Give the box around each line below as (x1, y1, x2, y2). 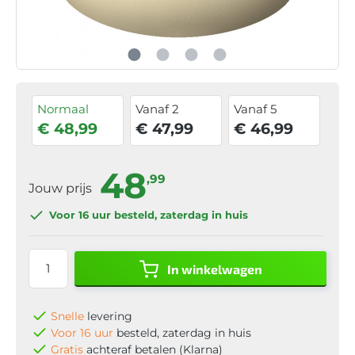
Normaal (37, 101, 89, 116)
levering (84, 308, 132, 323)
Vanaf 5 (234, 101, 277, 116)
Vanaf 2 (136, 101, 180, 116)
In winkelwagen (166, 261, 262, 277)
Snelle (51, 308, 84, 323)
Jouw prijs (29, 180, 95, 196)
